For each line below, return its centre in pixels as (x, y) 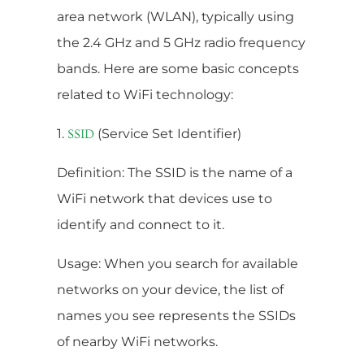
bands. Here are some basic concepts (178, 68)
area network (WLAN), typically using (175, 16)
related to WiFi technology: (145, 94)
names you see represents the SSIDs (176, 315)
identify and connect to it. (141, 224)
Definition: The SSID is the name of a (175, 172)
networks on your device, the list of (170, 289)
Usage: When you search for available (178, 263)
